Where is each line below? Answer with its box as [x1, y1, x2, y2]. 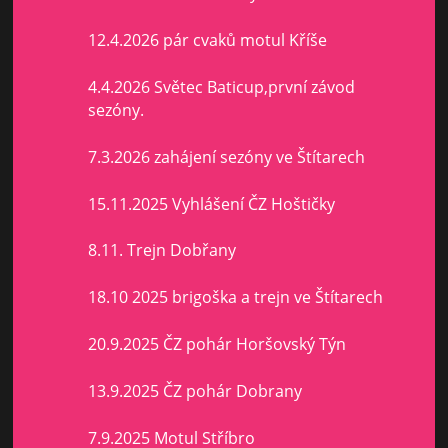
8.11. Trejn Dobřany [88, 239, 236, 262]
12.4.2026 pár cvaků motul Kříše [88, 29, 327, 52]
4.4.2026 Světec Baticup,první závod [88, 76, 355, 99]
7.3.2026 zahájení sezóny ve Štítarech [88, 145, 365, 168]
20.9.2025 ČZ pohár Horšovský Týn [88, 333, 346, 355]
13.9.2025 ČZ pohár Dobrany [88, 379, 302, 402]
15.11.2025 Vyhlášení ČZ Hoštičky [88, 192, 335, 215]
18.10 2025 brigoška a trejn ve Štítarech [88, 286, 383, 309]
